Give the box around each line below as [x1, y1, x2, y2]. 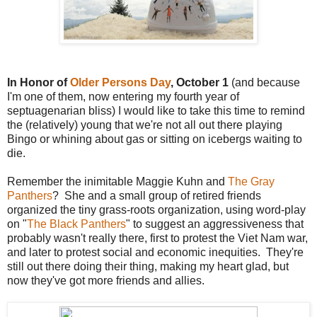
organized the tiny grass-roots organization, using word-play [7, 203, 306, 216]
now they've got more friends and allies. [7, 274, 204, 287]
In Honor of [7, 76, 70, 88]
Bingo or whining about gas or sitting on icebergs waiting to [7, 132, 302, 145]
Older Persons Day [70, 76, 171, 88]
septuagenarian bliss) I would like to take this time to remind [7, 104, 305, 117]
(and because [229, 76, 300, 88]
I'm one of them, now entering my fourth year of [7, 90, 239, 103]
